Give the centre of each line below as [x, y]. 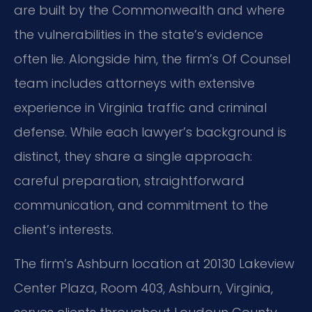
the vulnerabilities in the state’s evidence [139, 34]
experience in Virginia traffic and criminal [140, 107]
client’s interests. [64, 229]
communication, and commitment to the [141, 205]
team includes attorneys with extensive [134, 83]
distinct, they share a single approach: [133, 156]
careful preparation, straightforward [129, 180]
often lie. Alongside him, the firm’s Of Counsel [152, 58]
